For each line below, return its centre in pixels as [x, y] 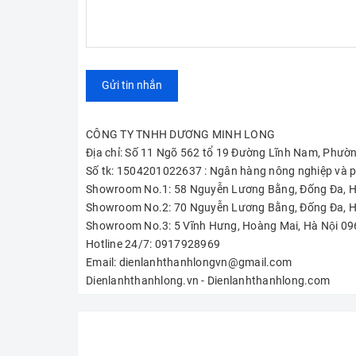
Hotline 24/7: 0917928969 [153, 244]
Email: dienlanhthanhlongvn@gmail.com [189, 262]
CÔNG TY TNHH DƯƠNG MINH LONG [180, 134]
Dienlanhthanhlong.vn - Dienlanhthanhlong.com [208, 280]
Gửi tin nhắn [132, 85]
